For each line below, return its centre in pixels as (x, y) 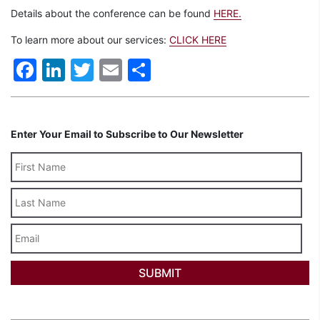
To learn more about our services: (90, 39)
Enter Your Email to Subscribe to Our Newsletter (127, 134)
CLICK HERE (198, 39)
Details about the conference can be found (112, 13)
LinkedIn (110, 69)
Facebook (90, 69)
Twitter (132, 69)
